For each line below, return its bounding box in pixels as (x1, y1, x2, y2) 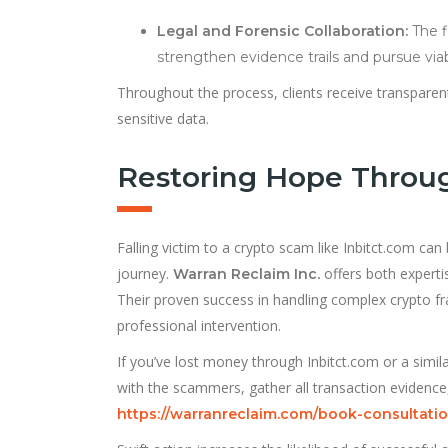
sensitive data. (117, 108, 209, 128)
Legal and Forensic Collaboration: (157, 21, 408, 40)
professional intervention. (117, 315, 281, 335)
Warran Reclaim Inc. (173, 264, 320, 283)
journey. (117, 263, 173, 283)
